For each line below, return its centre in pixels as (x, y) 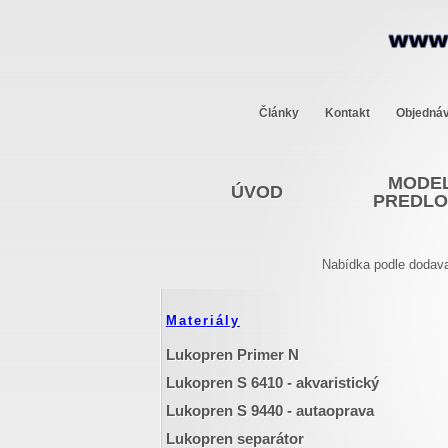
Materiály (203, 320)
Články (278, 113)
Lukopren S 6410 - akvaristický (272, 382)
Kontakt (347, 113)
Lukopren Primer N (232, 354)
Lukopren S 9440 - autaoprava (270, 410)
